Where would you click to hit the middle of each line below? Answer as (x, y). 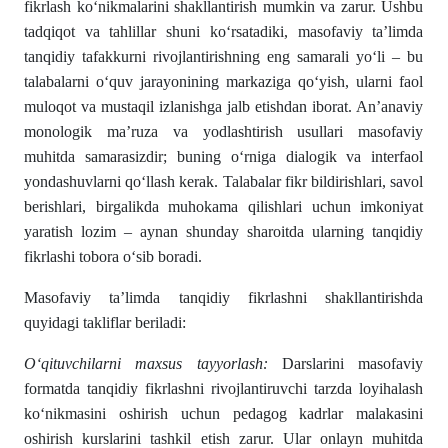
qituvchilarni (81, 363)
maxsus (159, 363)
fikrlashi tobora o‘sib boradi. (113, 256)
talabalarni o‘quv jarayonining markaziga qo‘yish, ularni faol (224, 81)
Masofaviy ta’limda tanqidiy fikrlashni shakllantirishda (224, 297)
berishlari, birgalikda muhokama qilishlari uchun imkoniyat (224, 206)
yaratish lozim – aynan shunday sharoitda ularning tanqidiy (224, 231)
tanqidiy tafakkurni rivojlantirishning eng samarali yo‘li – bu (224, 56)
